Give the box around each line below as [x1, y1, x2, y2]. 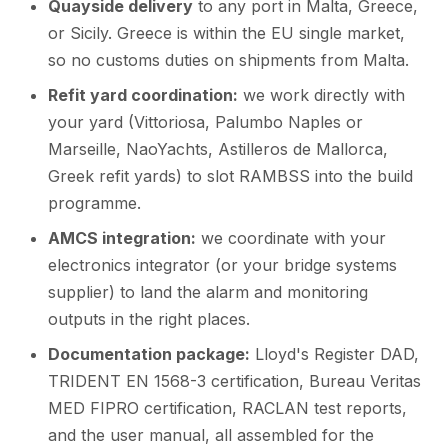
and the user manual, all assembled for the [48, 424, 374, 445]
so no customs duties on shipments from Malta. [48, 49, 409, 70]
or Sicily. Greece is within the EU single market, [48, 22, 405, 43]
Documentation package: [48, 343, 250, 364]
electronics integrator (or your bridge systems [48, 254, 397, 275]
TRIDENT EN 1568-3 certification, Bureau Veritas [48, 370, 421, 391]
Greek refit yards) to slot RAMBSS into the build [48, 165, 413, 186]
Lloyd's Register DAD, [250, 343, 419, 364]
